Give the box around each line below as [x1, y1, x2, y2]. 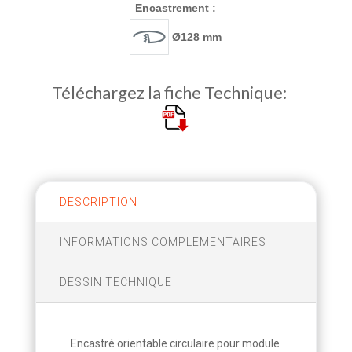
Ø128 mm [169, 31, 222, 44]
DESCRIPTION [59, 196, 137, 209]
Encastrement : [135, 2, 217, 15]
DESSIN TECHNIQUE [59, 276, 172, 289]
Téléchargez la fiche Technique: [52, 81, 300, 103]
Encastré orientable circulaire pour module [70, 337, 280, 350]
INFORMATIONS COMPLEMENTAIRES [59, 236, 266, 249]
